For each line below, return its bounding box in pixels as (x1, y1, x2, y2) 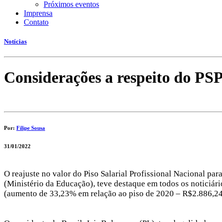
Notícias (4, 38, 27, 46)
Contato (24, 18, 49, 26)
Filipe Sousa (16, 124, 45, 131)
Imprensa (24, 9, 53, 17)
